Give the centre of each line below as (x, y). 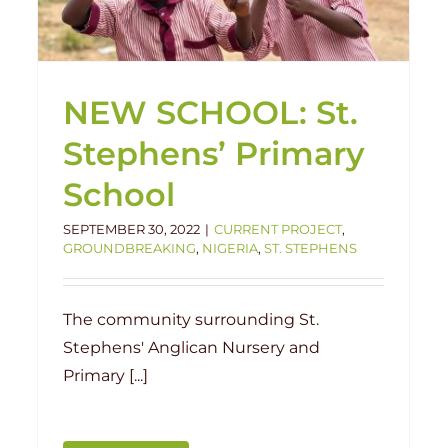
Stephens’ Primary (214, 153)
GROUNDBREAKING (129, 247)
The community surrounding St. (191, 319)
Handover (213, 28)
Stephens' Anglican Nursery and (191, 347)
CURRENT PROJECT (278, 228)
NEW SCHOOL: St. (210, 112)
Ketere (273, 28)
